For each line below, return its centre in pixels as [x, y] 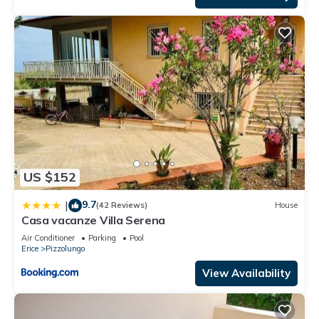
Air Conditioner [48, 237]
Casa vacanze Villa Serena [93, 220]
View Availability [246, 273]
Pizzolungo [65, 248]
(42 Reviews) [122, 205]
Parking [102, 237]
